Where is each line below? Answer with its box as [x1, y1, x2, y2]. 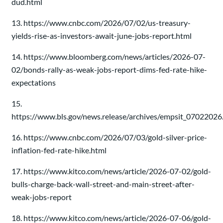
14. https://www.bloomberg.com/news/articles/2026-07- [11, 52, 206, 61]
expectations [11, 78, 56, 87]
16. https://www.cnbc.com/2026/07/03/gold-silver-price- [11, 132, 207, 142]
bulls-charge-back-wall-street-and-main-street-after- [11, 179, 195, 189]
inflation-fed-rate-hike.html [11, 145, 107, 155]
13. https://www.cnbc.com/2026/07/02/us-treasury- [11, 18, 191, 27]
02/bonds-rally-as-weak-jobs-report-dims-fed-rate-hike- [11, 65, 207, 74]
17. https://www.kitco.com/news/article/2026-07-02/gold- [11, 166, 211, 176]
